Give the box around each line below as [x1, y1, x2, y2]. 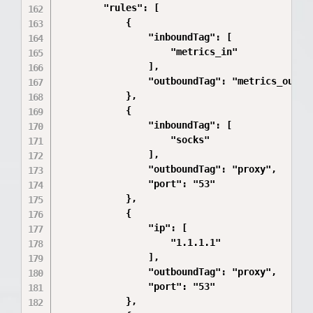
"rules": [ [59, 2, 160, 13]
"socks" [59, 134, 210, 145]
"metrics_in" [59, 46, 238, 57]
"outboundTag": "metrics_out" [59, 75, 305, 87]
